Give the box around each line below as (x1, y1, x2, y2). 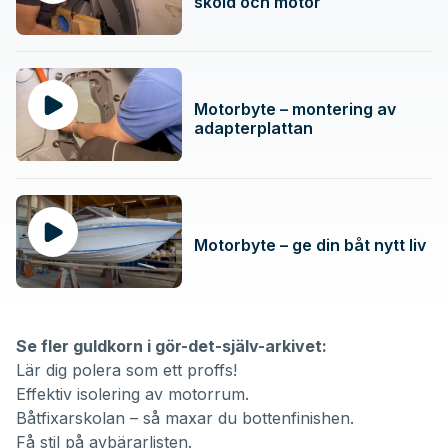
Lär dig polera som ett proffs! (16, 359, 237, 380)
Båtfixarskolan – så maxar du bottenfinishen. (16, 407, 354, 428)
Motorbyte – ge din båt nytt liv (194, 234, 427, 255)
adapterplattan (194, 117, 314, 138)
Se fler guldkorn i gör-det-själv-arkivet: (16, 335, 327, 356)
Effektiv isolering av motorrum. (16, 383, 249, 404)
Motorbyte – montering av (194, 98, 397, 119)
